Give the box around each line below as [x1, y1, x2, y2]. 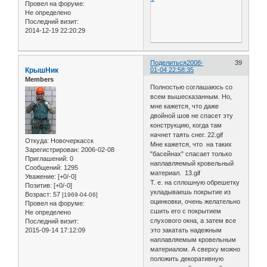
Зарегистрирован [25, 146, 77, 154]
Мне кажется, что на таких [150, 141, 232, 148]
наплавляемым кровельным [150, 236, 237, 244]
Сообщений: [25, 164, 62, 172]
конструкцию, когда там [150, 122, 222, 129]
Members [25, 75, 54, 83]
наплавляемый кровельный [150, 160, 234, 167]
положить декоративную [150, 255, 224, 263]
